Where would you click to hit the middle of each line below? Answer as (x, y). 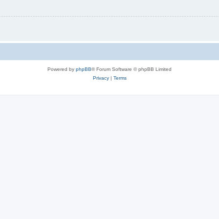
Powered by (62, 69)
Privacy (101, 78)
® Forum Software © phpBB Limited (131, 69)
